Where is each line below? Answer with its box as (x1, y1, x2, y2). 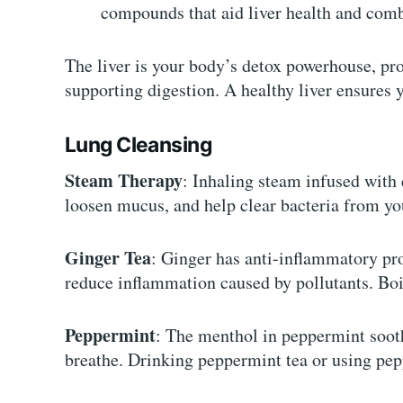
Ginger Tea (65, 244, 151, 271)
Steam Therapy (65, 166, 183, 193)
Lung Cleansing (65, 132, 212, 158)
